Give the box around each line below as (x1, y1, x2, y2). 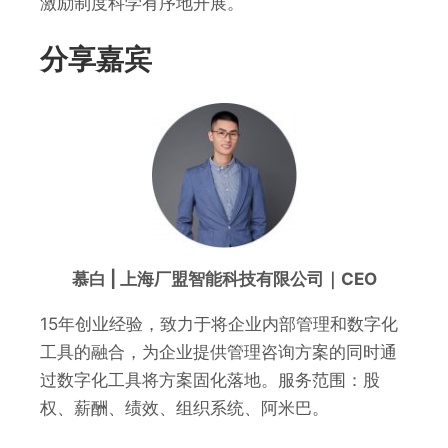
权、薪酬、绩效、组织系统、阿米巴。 (40, 397, 329, 418)
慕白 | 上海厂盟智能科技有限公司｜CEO (71, 268, 377, 289)
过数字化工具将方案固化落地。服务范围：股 (40, 369, 380, 390)
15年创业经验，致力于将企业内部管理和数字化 (40, 313, 398, 334)
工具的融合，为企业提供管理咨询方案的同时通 (40, 341, 397, 362)
